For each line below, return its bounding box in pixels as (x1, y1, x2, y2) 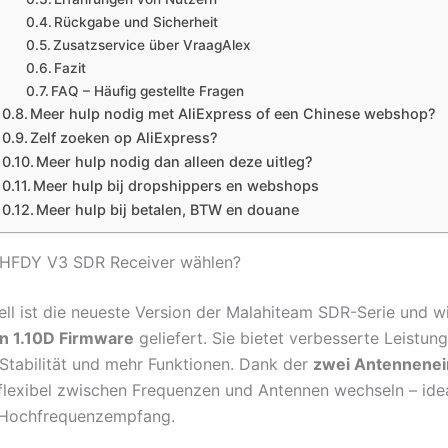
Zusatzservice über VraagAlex (53, 37, 252, 54)
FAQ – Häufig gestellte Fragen (51, 83, 245, 100)
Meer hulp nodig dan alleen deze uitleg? (36, 153, 314, 171)
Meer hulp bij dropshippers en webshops (33, 177, 320, 195)
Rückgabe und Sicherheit (54, 14, 219, 31)
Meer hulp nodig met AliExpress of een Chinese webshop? (30, 105, 437, 123)
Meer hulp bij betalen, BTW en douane (36, 201, 300, 219)
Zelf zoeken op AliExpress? (30, 129, 219, 147)
